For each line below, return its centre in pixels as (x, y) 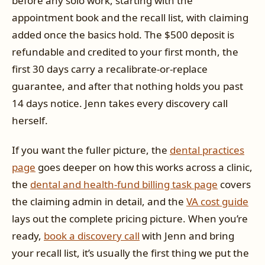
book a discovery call (92, 235)
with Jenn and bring (187, 235)
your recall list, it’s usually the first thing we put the (130, 253)
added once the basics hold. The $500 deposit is (123, 35)
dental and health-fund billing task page (124, 184)
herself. (30, 121)
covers (234, 184)
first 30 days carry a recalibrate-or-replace (110, 69)
